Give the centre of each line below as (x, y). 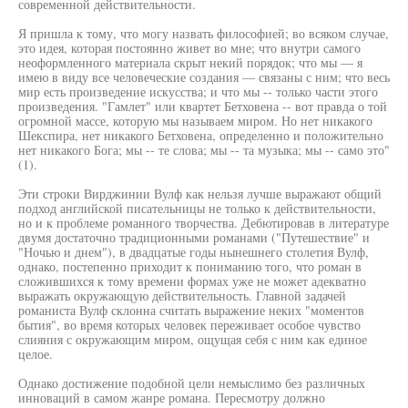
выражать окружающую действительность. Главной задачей (182, 296)
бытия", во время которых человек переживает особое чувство (189, 325)
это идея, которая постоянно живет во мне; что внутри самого (189, 48)
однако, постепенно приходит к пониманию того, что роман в (190, 266)
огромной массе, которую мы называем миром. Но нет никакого (195, 121)
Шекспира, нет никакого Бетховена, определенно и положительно (201, 135)
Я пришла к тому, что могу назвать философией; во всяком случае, (204, 33)
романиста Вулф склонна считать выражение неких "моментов (191, 310)
